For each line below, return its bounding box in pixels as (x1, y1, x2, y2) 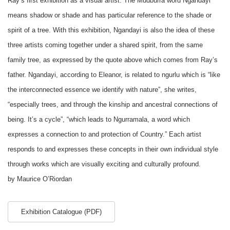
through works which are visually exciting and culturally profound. (8, 160, 203, 168)
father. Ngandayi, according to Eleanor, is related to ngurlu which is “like (8, 71, 220, 79)
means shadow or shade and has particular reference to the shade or (8, 11, 212, 19)
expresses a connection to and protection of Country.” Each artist (8, 130, 201, 138)
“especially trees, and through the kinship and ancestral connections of (8, 101, 218, 108)
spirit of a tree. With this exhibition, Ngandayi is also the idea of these (8, 26, 215, 34)
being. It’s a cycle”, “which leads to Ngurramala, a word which (8, 116, 190, 123)
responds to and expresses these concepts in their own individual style (8, 145, 218, 153)
